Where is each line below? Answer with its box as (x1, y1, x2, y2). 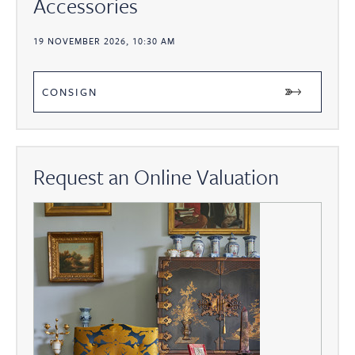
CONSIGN (42, 84, 97, 101)
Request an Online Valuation (33, 162, 279, 193)
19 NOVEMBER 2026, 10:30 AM (33, 34, 175, 48)
